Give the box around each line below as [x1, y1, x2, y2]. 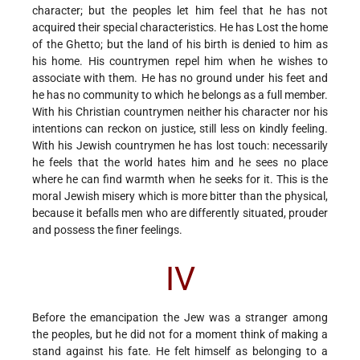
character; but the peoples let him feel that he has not [32, 4, 328, 18]
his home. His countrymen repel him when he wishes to [32, 55, 328, 68]
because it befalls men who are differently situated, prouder [32, 207, 328, 220]
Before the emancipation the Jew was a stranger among [32, 310, 328, 324]
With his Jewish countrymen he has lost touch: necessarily [32, 139, 328, 153]
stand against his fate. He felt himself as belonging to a [32, 344, 328, 358]
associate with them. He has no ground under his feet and [32, 72, 328, 85]
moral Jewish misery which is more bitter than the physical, [32, 190, 328, 203]
